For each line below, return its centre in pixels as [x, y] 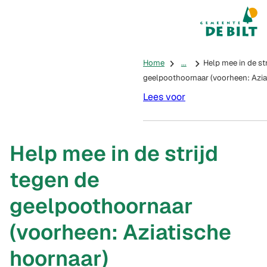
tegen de [55, 179]
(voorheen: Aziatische [120, 232]
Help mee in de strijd [114, 153]
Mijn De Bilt [237, 21]
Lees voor [164, 97]
